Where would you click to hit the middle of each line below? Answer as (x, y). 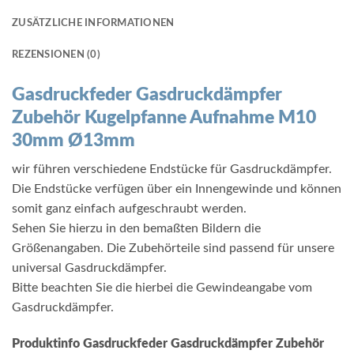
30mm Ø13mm (73, 141)
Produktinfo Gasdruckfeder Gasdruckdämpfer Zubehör (168, 343)
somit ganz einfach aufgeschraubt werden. (129, 209)
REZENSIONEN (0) (56, 55)
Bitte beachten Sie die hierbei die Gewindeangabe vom (162, 288)
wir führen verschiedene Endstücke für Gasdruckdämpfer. (172, 169)
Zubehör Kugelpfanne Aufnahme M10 (164, 118)
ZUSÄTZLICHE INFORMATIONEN (93, 23)
